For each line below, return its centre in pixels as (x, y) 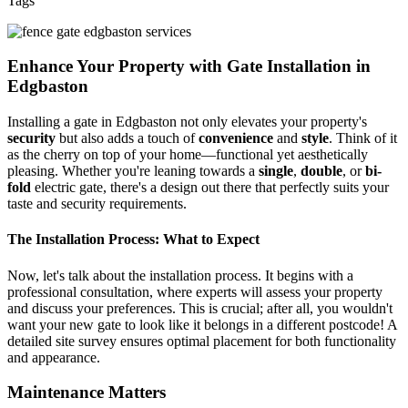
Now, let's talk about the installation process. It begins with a (180, 275)
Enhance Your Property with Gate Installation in (189, 66)
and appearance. (54, 357)
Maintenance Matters (87, 393)
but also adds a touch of (127, 138)
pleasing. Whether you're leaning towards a (133, 171)
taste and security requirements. (97, 204)
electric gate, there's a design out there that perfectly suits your (210, 188)
